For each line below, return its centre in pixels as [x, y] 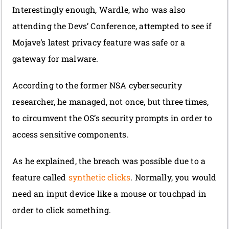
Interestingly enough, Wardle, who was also [99, 10]
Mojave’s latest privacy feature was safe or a [99, 42]
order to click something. [62, 210]
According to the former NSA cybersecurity [97, 85]
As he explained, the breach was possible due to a [109, 161]
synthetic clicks [99, 177]
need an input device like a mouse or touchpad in [109, 194]
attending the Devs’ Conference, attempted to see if [112, 26]
